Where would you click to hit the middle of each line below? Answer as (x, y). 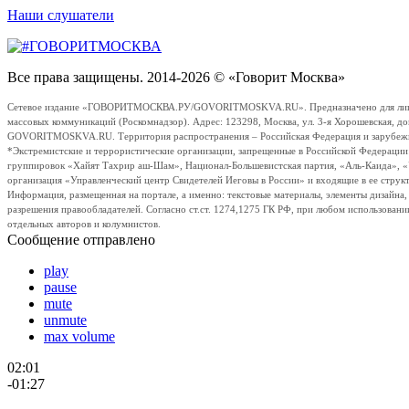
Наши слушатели (61, 15)
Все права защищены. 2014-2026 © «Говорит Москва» (176, 77)
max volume (79, 336)
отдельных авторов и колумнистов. (84, 224)
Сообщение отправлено (81, 239)
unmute (65, 320)
